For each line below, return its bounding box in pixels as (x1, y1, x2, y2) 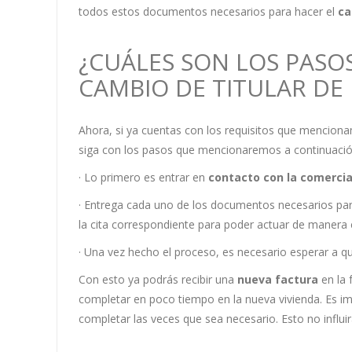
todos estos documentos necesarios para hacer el (78, 4, 338, 20)
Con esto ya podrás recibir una (78, 272, 237, 288)
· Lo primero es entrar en (78, 170, 208, 185)
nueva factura (236, 272, 318, 288)
